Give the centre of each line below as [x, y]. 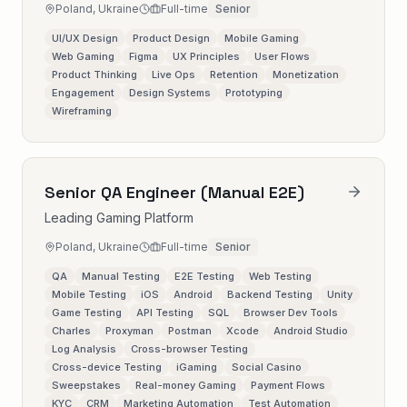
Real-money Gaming [186, 385]
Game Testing [87, 313]
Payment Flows [288, 385]
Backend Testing [270, 294]
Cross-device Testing [107, 367]
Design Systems [170, 93]
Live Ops [174, 74]
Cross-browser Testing [189, 349]
